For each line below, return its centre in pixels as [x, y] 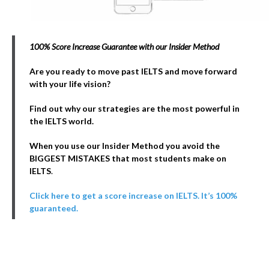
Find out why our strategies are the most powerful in [134, 108]
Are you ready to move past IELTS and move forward [133, 71]
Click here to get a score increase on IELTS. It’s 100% [133, 195]
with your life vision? [70, 84]
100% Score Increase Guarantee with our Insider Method [124, 47]
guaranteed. [54, 208]
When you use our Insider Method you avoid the [125, 146]
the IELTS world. [62, 121]
